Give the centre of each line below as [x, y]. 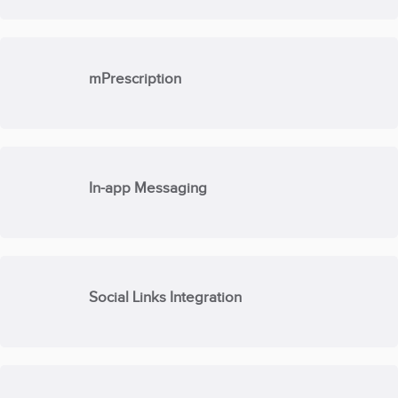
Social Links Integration [166, 297]
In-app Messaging [148, 187]
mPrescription [135, 78]
